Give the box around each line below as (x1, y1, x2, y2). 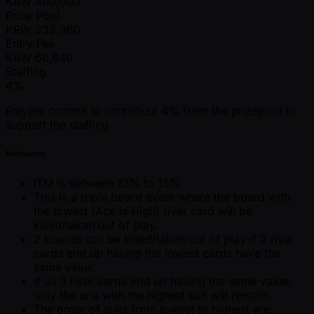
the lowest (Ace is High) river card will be (34, 204, 252, 219)
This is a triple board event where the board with (34, 190, 290, 205)
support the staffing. (6, 118, 112, 132)
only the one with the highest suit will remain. (34, 288, 271, 303)
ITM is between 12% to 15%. (34, 176, 184, 191)
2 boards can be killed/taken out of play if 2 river (34, 232, 294, 247)
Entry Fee (6, 36, 55, 51)
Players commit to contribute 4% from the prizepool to (6, 104, 296, 118)
